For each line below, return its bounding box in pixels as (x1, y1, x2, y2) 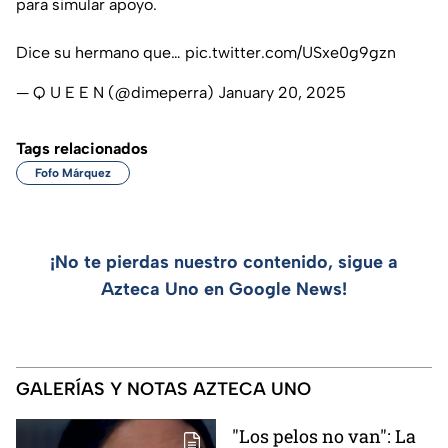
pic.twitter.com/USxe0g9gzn (185, 42, 396, 62)
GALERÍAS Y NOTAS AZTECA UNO (16, 377, 311, 400)
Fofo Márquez (35, 165, 111, 180)
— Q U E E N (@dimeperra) (16, 82, 218, 102)
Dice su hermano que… (16, 42, 185, 62)
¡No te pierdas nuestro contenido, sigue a (50, 250, 398, 273)
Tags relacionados (16, 138, 148, 158)
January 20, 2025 (218, 82, 346, 102)
